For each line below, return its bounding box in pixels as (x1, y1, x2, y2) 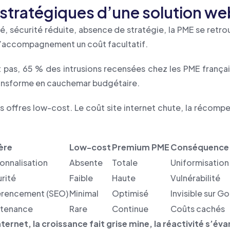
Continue (112, 203, 148, 214)
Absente (69, 157, 103, 168)
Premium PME (112, 142, 169, 152)
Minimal (69, 188, 99, 199)
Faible (69, 172, 93, 183)
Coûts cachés (170, 203, 225, 214)
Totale (112, 157, 138, 168)
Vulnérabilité (170, 172, 220, 183)
